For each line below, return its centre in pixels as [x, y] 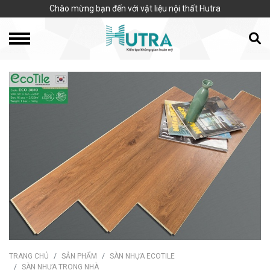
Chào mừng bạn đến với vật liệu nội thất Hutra [135, 8]
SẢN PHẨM [79, 256]
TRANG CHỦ [29, 256]
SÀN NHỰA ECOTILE [142, 256]
